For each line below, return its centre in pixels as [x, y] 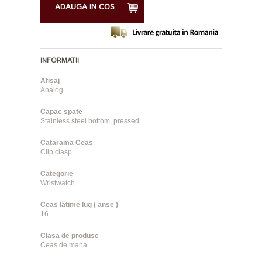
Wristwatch [58, 183]
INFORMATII [60, 60]
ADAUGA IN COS [85, 7]
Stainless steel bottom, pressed [90, 121]
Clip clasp [56, 152]
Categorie [57, 173]
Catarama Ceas [67, 142]
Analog [52, 90]
